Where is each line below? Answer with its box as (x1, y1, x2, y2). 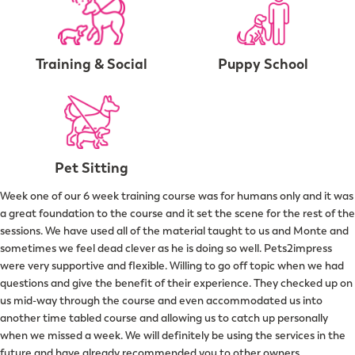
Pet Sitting (55, 158, 129, 177)
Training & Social (36, 54, 148, 73)
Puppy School (218, 54, 309, 73)
